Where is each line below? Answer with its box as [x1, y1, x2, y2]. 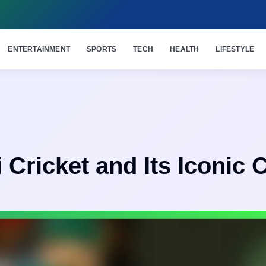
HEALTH [170, 45, 199, 53]
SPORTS [87, 45, 117, 53]
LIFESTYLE [216, 45, 255, 53]
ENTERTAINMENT [8, 45, 71, 53]
